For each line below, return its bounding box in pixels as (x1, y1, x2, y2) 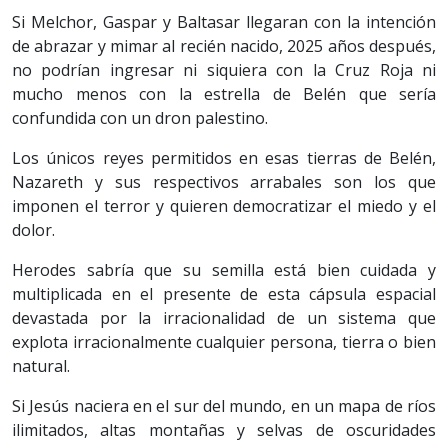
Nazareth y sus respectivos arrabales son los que (12, 171, 436, 194)
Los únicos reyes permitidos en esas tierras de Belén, (12, 147, 436, 170)
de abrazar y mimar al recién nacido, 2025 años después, (12, 35, 436, 58)
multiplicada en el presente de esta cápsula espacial (12, 283, 436, 306)
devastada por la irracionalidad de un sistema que (12, 307, 436, 330)
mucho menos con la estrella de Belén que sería (12, 83, 436, 106)
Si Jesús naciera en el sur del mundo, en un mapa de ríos (12, 395, 436, 418)
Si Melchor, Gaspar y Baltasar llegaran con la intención (12, 11, 436, 34)
